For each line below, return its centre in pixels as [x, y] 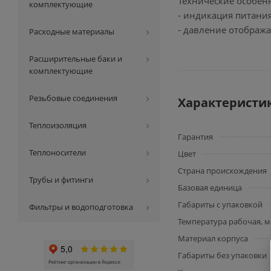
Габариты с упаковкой [220, 204]
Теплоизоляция [58, 125]
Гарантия [195, 137]
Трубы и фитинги [61, 180]
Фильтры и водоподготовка [81, 207]
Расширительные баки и [76, 59]
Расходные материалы [72, 31]
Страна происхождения [222, 171]
